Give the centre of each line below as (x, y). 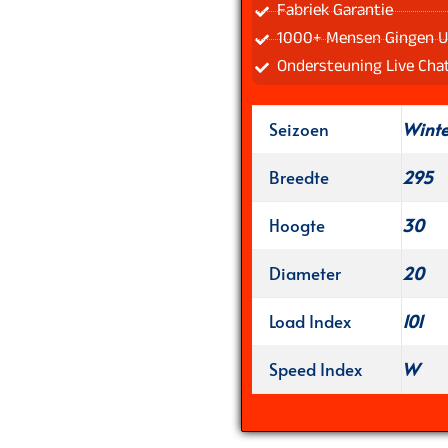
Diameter (304, 272)
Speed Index (315, 368)
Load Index (309, 320)
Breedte (298, 176)
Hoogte (296, 224)
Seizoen (298, 128)
